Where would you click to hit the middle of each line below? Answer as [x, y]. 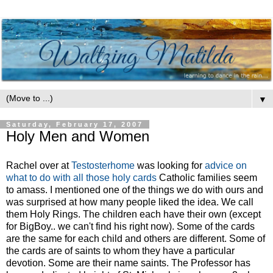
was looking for [170, 166]
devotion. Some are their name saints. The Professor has [128, 263]
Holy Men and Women [78, 136]
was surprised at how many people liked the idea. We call [130, 202]
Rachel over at [39, 166]
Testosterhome [103, 166]
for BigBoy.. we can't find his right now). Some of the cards [130, 227]
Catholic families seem [207, 178]
